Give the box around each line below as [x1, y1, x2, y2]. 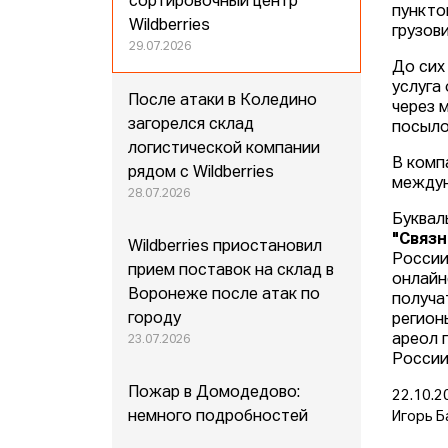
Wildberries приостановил [128, 239, 323, 256]
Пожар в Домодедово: [128, 385, 301, 402]
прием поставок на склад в [128, 263, 335, 280]
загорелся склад [128, 117, 255, 134]
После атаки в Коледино [128, 93, 318, 110]
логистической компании [128, 141, 321, 158]
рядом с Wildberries [128, 165, 275, 182]
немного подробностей [128, 409, 309, 426]
